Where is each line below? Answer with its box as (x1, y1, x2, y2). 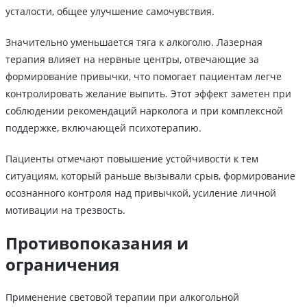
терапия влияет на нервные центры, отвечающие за (5, 52, 259, 66)
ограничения (5, 252, 119, 275)
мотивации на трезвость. (5, 203, 125, 217)
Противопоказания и (5, 231, 188, 254)
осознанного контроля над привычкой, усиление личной (5, 186, 276, 199)
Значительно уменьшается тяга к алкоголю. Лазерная (5, 35, 262, 49)
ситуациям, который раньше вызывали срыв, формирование (5, 169, 295, 182)
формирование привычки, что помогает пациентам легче (5, 69, 282, 83)
